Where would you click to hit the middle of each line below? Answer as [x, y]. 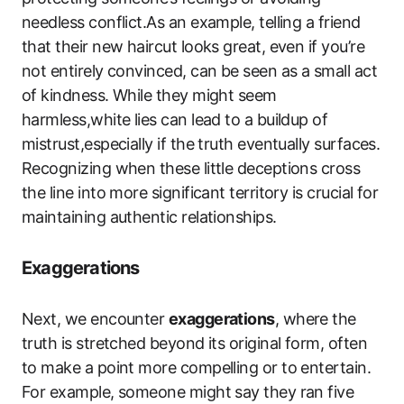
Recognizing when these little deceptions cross [191, 168]
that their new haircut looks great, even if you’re [193, 46]
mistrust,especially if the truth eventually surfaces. [201, 144]
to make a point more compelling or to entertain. [197, 367]
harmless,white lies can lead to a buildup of [175, 119]
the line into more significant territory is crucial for [200, 193]
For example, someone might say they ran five [188, 392]
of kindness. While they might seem [149, 95]
